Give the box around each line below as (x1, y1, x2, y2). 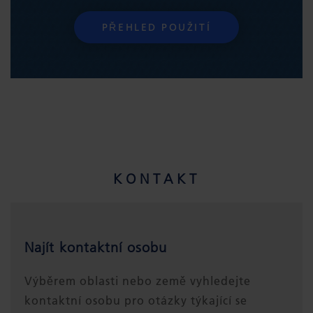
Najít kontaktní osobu (24, 238, 167, 256)
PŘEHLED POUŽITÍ (101, 20, 212, 34)
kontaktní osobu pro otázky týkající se (24, 293, 247, 307)
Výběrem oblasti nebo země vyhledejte (24, 273, 251, 288)
